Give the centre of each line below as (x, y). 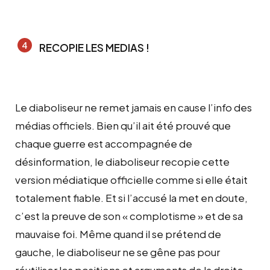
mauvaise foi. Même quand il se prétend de (118, 234)
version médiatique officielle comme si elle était (131, 179)
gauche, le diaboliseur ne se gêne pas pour (118, 252)
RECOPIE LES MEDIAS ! (94, 47)
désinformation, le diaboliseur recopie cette (122, 161)
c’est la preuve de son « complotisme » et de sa (129, 215)
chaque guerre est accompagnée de (104, 143)
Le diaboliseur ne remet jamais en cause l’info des (133, 107)
